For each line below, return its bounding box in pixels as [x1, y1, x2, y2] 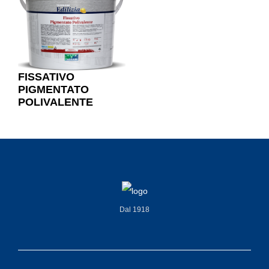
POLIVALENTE [18, 96, 93, 109]
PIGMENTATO [18, 83, 89, 96]
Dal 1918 [119, 205, 150, 214]
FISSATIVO [18, 71, 74, 83]
